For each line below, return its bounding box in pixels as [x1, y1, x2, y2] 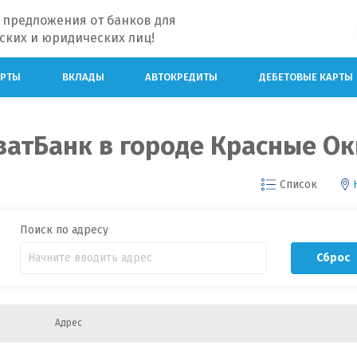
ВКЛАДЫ [61, 70, 104, 83]
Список [279, 177, 317, 191]
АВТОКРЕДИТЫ [145, 70, 218, 83]
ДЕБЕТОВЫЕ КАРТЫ [259, 70, 354, 83]
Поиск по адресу [19, 222, 108, 237]
